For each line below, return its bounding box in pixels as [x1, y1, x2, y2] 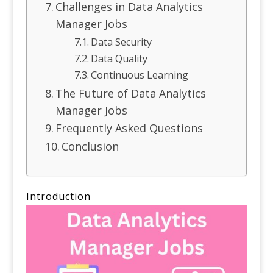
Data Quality [91, 52, 151, 65]
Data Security [91, 35, 155, 49]
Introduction [26, 190, 91, 203]
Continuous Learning [91, 68, 191, 82]
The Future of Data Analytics [55, 86, 207, 101]
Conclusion [62, 139, 119, 154]
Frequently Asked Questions [55, 121, 207, 135]
